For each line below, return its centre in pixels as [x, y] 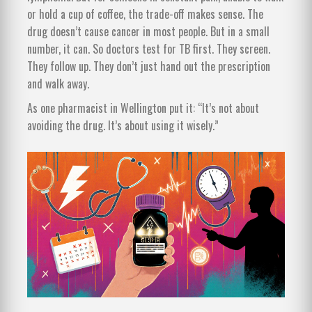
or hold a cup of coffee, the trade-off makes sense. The [145, 14]
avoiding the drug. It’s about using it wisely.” [123, 126]
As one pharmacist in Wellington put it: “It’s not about [143, 108]
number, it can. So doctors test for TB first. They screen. [149, 49]
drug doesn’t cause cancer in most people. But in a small [148, 32]
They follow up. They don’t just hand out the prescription [149, 67]
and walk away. [58, 84]
